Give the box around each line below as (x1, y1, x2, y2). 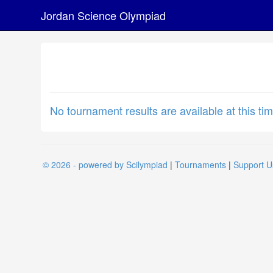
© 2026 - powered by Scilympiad (43, 158, 168, 171)
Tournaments (175, 158, 226, 171)
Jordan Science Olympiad (41, 7, 166, 23)
